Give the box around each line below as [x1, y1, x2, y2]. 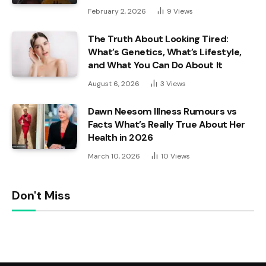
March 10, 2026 [88, 151, 140, 161]
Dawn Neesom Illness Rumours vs [88, 104, 237, 118]
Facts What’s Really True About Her [88, 118, 245, 131]
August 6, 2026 [88, 78, 140, 88]
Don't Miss [12, 187, 71, 203]
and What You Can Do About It [88, 58, 223, 71]
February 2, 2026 [88, 6, 146, 16]
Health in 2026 [88, 131, 153, 144]
